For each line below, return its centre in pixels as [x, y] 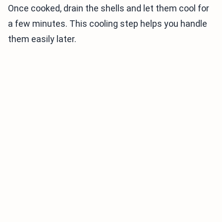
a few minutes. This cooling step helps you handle [108, 24]
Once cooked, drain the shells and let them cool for [109, 8]
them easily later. [42, 39]
